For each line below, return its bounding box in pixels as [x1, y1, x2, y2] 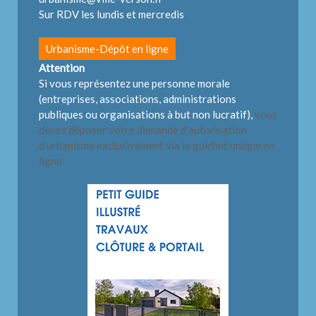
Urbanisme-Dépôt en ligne [46, 42, 169, 56]
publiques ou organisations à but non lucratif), [39, 108, 255, 121]
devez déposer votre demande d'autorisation [39, 123, 247, 137]
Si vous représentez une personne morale [39, 77, 230, 90]
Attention [39, 61, 85, 75]
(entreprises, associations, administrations [39, 92, 236, 106]
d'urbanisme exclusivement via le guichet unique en [39, 139, 274, 152]
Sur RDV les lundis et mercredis [39, 8, 184, 21]
